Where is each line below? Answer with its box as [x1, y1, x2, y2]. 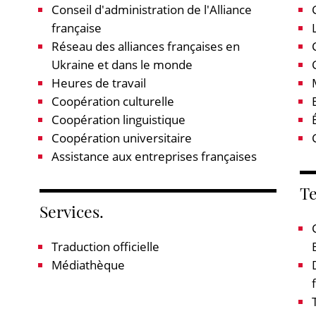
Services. [39, 200, 104, 223]
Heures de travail [51, 74, 146, 91]
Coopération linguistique [51, 111, 186, 128]
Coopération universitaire [51, 129, 192, 146]
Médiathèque [51, 257, 125, 274]
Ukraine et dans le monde [51, 56, 193, 73]
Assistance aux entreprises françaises [51, 147, 257, 164]
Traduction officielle [51, 238, 159, 255]
